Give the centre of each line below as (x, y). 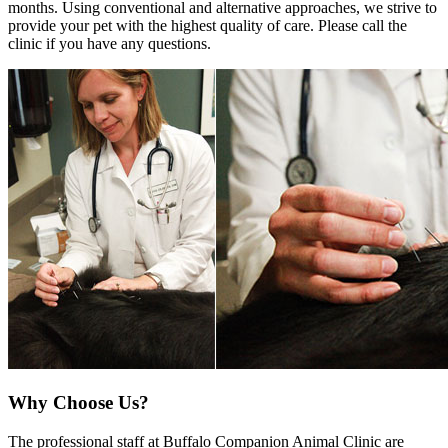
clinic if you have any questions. (109, 44)
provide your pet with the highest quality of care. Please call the (207, 26)
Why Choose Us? (78, 402)
